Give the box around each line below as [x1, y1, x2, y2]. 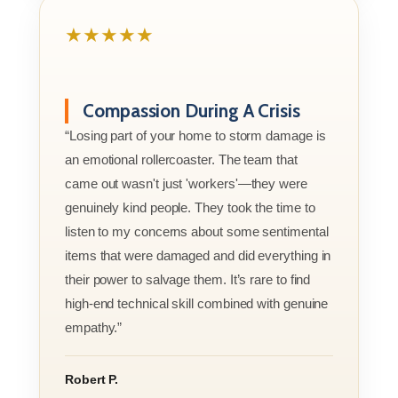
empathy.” [65, 319, 123, 335]
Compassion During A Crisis [83, 99, 300, 122]
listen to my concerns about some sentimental [65, 223, 329, 239]
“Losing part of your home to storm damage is [65, 127, 326, 143]
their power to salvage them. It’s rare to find [65, 271, 311, 287]
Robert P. [65, 371, 119, 386]
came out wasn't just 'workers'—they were [65, 175, 307, 191]
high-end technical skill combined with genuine [65, 295, 329, 311]
